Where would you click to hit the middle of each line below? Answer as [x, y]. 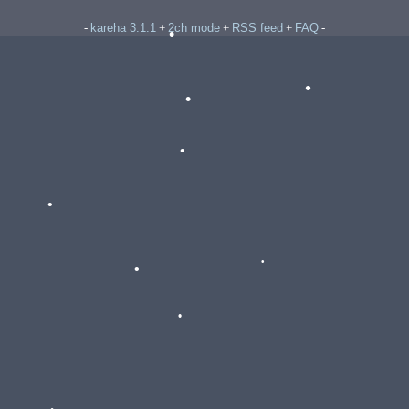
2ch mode [194, 28]
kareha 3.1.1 [123, 28]
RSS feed [257, 28]
